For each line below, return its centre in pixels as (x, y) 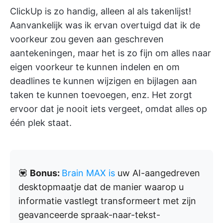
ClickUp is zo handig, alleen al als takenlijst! (101, 11)
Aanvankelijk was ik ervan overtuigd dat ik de (105, 25)
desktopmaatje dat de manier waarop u (101, 187)
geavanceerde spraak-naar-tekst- (89, 215)
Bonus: (46, 173)
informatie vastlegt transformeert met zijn (107, 201)
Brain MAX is (90, 173)
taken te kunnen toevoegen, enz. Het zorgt (101, 95)
